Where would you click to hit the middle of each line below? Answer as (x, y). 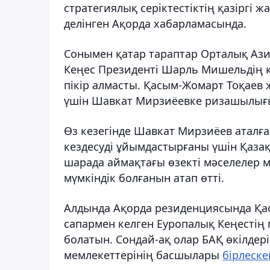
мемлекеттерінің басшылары (143, 255)
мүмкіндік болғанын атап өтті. (144, 177)
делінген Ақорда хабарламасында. (155, 23)
